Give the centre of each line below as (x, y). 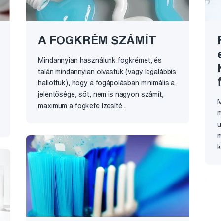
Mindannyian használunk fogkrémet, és (100, 60)
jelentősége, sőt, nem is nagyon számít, (101, 94)
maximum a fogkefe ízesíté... (82, 105)
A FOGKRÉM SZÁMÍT (97, 40)
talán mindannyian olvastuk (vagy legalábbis (107, 71)
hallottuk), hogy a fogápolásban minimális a (107, 83)
